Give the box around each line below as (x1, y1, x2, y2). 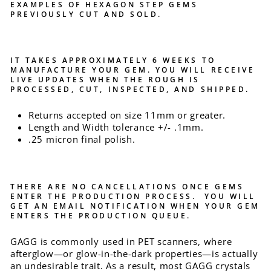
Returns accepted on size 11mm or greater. (28, 108, 226, 121)
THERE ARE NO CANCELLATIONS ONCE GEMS (10, 181, 244, 191)
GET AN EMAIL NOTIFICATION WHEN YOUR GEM (10, 200, 260, 211)
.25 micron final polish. (28, 132, 135, 145)
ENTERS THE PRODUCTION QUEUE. (10, 210, 195, 220)
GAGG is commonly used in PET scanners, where (10, 235, 232, 247)
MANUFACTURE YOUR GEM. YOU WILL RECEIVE (10, 64, 255, 74)
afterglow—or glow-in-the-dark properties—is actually (10, 247, 258, 260)
